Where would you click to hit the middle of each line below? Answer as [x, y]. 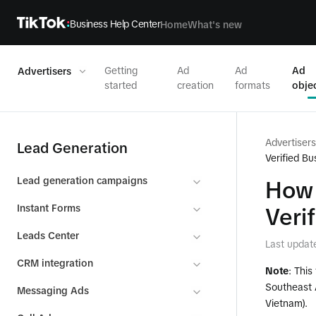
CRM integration [55, 263]
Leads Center [48, 236]
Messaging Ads [53, 291]
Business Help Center [115, 24]
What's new [215, 24]
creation [195, 85]
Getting [121, 71]
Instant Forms [49, 208]
